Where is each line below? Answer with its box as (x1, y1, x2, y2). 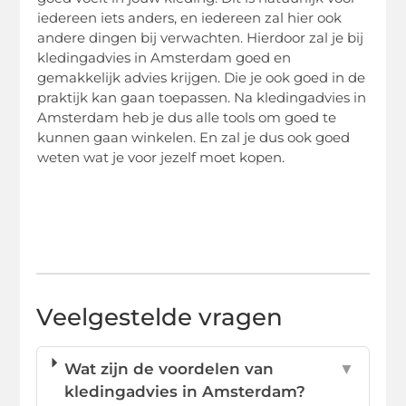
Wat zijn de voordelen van (63, 359, 274, 378)
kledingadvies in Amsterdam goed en (37, 49, 292, 67)
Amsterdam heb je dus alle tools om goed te (37, 109, 337, 127)
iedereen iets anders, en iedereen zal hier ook (37, 9, 343, 27)
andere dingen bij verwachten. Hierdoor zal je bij (37, 29, 364, 47)
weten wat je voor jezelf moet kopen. (37, 149, 285, 167)
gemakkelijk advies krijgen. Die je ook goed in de (37, 69, 366, 87)
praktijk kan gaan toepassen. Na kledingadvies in (37, 89, 367, 107)
